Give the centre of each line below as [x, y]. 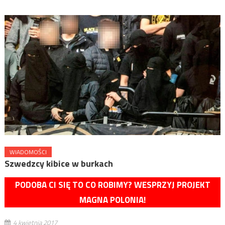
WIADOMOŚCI [28, 152]
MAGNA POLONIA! [113, 200]
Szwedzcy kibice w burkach [59, 163]
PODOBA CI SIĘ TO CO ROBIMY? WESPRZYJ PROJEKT [113, 185]
